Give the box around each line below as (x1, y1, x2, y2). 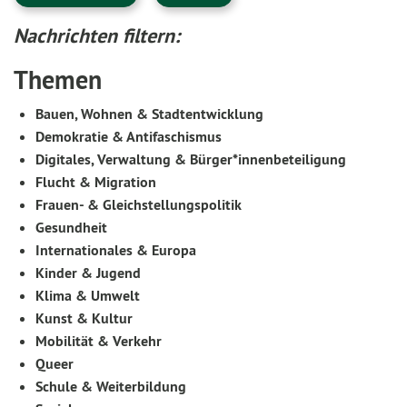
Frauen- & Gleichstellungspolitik (35, 195, 242, 214)
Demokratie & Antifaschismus (35, 127, 222, 146)
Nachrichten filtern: (14, 23, 180, 48)
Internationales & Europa (35, 241, 196, 260)
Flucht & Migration (35, 173, 156, 192)
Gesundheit (35, 218, 107, 237)
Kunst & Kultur (35, 309, 133, 328)
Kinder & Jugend (35, 263, 141, 283)
